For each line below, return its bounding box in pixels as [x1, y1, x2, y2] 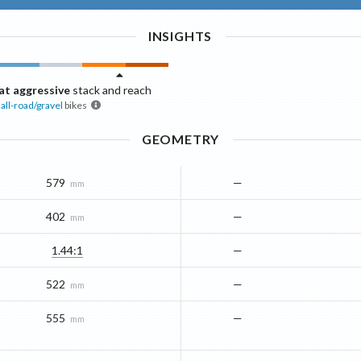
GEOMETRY [141, 131, 220, 147]
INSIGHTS [147, 28, 213, 44]
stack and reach [70, 83, 152, 98]
